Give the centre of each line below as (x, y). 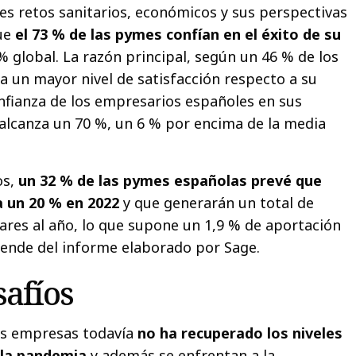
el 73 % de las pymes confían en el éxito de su (178, 35)
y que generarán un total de (217, 203)
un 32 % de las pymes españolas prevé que (170, 181)
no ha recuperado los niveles (238, 333)
